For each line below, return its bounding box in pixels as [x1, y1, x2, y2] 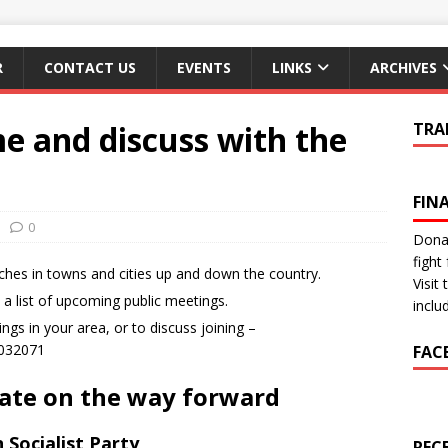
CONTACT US [44, 58, 136, 77]
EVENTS [177, 58, 231, 77]
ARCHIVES [370, 58, 437, 77]
